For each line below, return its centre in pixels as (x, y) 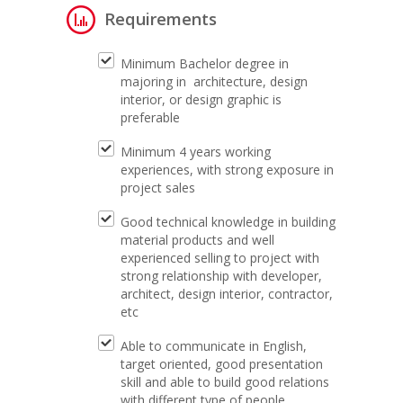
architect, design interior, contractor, (227, 294)
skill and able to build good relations (225, 382)
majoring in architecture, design (214, 81)
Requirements (161, 19)
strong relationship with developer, (221, 276)
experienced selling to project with (220, 258)
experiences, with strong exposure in (227, 170)
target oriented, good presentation (222, 364)
